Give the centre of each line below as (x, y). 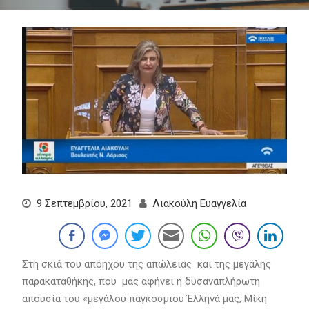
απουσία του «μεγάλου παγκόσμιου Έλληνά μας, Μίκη (144, 298)
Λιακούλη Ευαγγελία (199, 203)
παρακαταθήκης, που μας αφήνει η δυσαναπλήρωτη (141, 281)
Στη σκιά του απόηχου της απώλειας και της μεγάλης (146, 264)
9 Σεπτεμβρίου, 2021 (84, 203)
